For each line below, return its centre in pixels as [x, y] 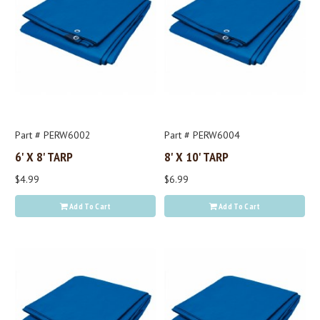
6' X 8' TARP [44, 157]
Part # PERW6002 [53, 135]
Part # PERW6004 [202, 135]
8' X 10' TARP [196, 157]
